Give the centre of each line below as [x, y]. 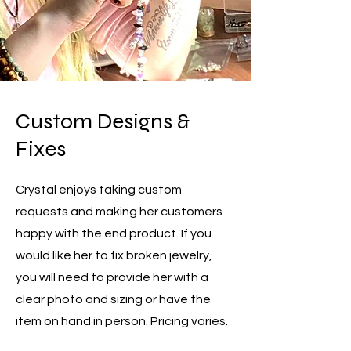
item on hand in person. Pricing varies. [122, 322]
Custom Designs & [103, 122]
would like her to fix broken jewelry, [114, 256]
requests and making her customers [119, 212]
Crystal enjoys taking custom [99, 190]
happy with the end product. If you [114, 234]
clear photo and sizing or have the [113, 300]
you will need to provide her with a [112, 278]
